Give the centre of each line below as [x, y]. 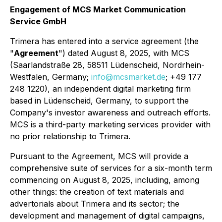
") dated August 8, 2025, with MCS [124, 53]
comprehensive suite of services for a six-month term [111, 168]
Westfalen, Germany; [51, 77]
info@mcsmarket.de [128, 77]
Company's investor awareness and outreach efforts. [110, 112]
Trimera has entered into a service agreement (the [104, 41]
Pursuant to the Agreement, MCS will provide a [99, 156]
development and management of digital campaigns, [107, 216]
